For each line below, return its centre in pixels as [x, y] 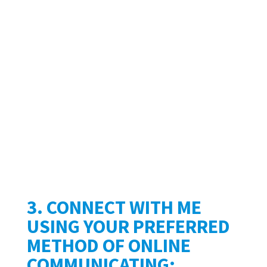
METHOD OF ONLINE [108, 245]
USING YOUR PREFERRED [128, 226]
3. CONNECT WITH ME [114, 207]
